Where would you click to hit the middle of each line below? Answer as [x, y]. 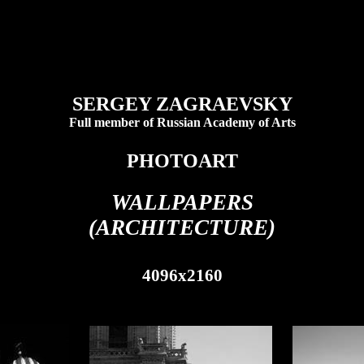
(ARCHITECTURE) [182, 227]
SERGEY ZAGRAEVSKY [182, 104]
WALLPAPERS [182, 202]
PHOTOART [182, 161]
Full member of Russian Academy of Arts [182, 122]
